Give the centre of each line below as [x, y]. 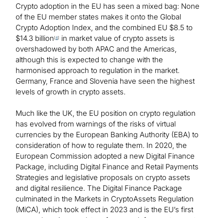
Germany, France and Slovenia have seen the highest [105, 81]
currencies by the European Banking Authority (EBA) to [107, 135]
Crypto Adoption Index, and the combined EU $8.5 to [104, 28]
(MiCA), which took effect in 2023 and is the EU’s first [104, 210]
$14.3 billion [35, 38]
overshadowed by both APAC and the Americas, [96, 49]
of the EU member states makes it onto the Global [98, 17]
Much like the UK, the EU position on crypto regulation [106, 113]
